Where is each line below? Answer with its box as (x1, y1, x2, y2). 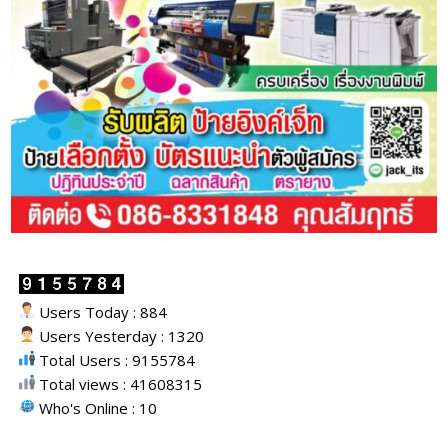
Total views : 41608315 (35, 373, 203, 394)
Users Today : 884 (35, 301, 168, 322)
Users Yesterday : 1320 (35, 325, 205, 346)
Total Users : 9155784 (35, 349, 196, 370)
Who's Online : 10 (35, 397, 158, 418)
